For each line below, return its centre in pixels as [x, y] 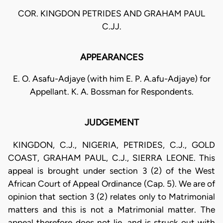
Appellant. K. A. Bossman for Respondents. [111, 92]
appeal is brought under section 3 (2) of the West [111, 170]
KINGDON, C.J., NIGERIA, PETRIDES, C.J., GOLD [111, 145]
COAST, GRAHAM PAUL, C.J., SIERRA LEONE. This [111, 158]
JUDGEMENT [111, 123]
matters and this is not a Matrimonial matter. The [111, 209]
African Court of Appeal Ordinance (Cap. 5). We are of [111, 183]
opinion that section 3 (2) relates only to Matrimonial [111, 196]
